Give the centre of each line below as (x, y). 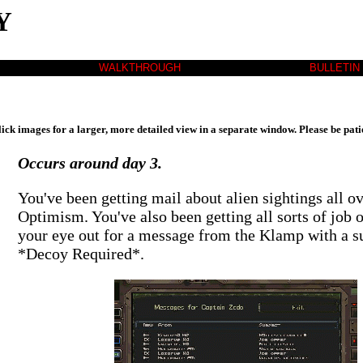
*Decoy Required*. (81, 254)
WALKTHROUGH (140, 67)
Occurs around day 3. (90, 163)
